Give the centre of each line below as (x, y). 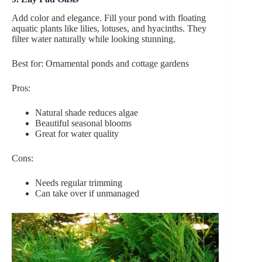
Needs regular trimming (79, 183)
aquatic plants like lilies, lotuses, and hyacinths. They (109, 29)
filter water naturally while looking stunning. (94, 39)
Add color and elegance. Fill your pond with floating (109, 18)
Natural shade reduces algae (87, 113)
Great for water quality (77, 134)
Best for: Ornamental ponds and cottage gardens (100, 64)
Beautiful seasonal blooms (83, 123)
